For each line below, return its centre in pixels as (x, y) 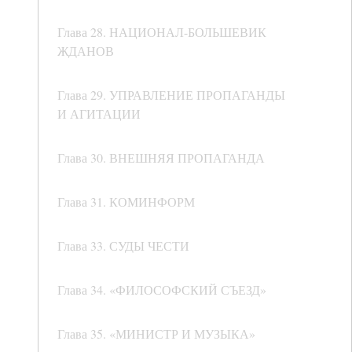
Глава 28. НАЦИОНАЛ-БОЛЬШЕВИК (162, 32)
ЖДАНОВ (86, 51)
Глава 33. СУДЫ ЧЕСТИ (123, 246)
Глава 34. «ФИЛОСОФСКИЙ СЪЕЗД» (162, 290)
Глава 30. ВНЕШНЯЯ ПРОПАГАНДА (161, 158)
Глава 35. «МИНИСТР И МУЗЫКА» (156, 334)
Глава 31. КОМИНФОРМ (126, 202)
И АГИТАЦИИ (99, 114)
